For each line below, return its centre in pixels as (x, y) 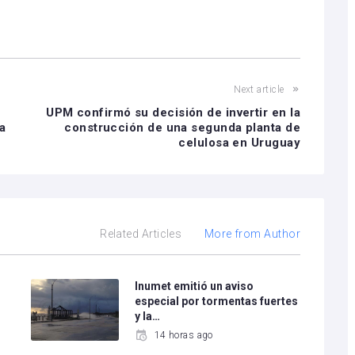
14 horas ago (183, 335)
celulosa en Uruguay (239, 143)
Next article (259, 90)
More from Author (252, 234)
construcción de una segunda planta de (182, 128)
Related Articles (141, 234)
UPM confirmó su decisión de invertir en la (173, 113)
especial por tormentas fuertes (217, 301)
